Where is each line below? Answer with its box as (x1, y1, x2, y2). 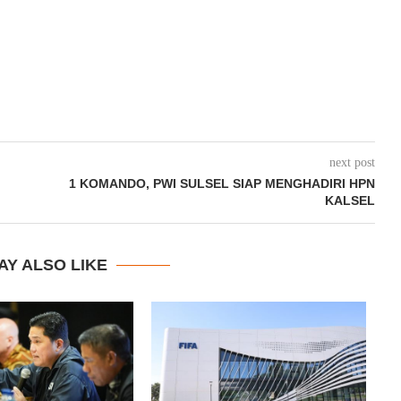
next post (328, 156, 375, 169)
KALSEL (324, 193, 375, 208)
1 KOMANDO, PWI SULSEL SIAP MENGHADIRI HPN (68, 176, 375, 191)
